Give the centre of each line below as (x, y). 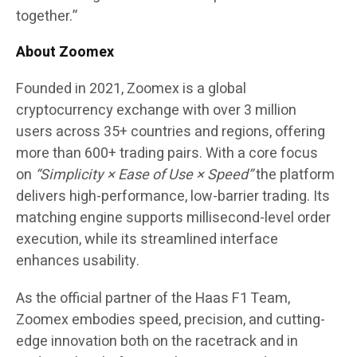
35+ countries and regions (186, 132)
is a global (213, 89)
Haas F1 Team (241, 299)
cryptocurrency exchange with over (130, 111)
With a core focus (260, 154)
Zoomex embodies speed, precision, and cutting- (171, 320)
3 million (270, 111)
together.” (47, 17)
